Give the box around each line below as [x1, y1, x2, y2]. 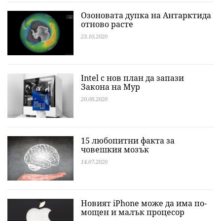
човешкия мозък [81, 144, 149, 155]
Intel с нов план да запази [81, 73, 184, 83]
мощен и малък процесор [81, 207, 184, 218]
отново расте [81, 19, 133, 30]
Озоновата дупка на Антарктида [81, 10, 211, 21]
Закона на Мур [81, 81, 140, 92]
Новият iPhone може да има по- [81, 198, 207, 209]
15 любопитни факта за [81, 135, 175, 146]
